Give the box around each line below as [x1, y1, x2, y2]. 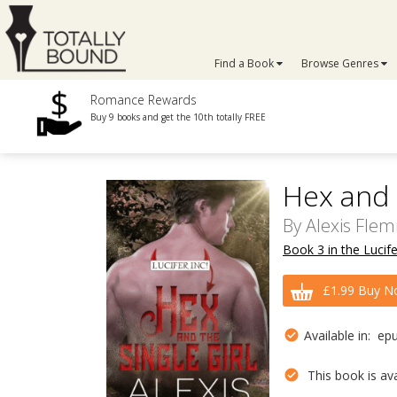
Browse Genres [300, 56, 381, 71]
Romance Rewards [90, 91, 198, 108]
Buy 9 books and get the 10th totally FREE [90, 111, 267, 123]
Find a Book [214, 56, 277, 71]
